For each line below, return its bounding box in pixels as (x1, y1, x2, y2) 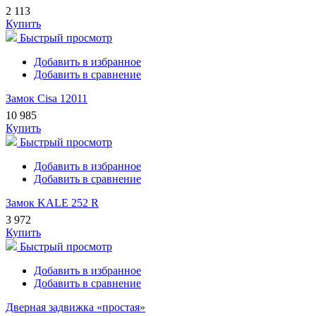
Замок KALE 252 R (6, 197, 99, 209)
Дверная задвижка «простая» (6, 301, 145, 314)
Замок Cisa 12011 (6, 92, 87, 105)
